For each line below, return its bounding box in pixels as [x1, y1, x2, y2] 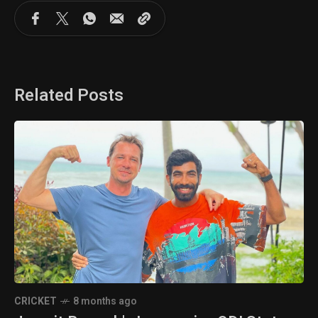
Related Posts [14, 82, 124, 108]
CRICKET [14, 294, 57, 309]
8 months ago [73, 294, 137, 309]
